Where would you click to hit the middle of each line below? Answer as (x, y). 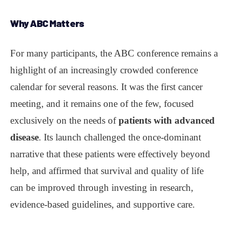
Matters (67, 23)
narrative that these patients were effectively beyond (110, 154)
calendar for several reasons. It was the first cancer (106, 87)
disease (24, 137)
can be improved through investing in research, (102, 187)
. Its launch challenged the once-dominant (120, 137)
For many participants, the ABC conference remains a (114, 53)
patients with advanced (167, 120)
